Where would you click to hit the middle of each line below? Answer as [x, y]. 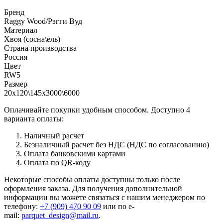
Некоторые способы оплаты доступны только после [92, 179]
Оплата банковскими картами [75, 153]
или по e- [118, 206]
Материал [21, 30]
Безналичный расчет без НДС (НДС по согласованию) [116, 144]
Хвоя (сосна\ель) [32, 39]
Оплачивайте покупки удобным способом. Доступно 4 [97, 110]
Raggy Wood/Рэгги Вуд [43, 21]
